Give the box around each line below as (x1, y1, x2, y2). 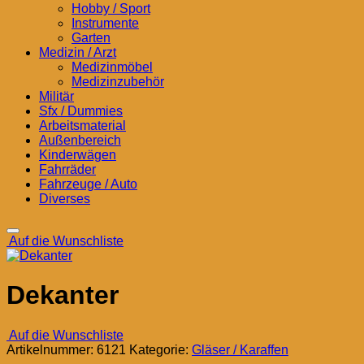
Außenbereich (39, 133, 121, 147)
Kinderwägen (39, 148, 116, 162)
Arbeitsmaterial (39, 119, 126, 132)
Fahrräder (39, 162, 96, 176)
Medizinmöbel (71, 60, 153, 74)
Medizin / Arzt (39, 45, 116, 59)
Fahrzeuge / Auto (39, 177, 137, 191)
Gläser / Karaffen (192, 342, 288, 357)
